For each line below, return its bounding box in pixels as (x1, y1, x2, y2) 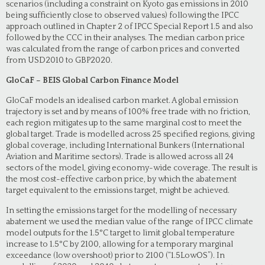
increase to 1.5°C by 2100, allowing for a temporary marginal (6, 240, 233, 249)
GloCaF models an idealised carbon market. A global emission (6, 96, 238, 105)
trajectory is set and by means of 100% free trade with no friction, (6, 107, 250, 117)
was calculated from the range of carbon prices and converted (6, 44, 240, 54)
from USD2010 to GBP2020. (6, 56, 112, 65)
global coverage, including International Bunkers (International (6, 141, 244, 150)
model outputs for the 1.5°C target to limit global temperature (6, 228, 235, 238)
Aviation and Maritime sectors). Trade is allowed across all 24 (6, 152, 234, 161)
